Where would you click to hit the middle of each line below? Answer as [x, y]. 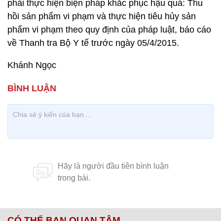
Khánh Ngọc [32, 65]
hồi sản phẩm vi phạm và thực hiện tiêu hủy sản [102, 16]
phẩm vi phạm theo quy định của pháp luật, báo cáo [109, 30]
